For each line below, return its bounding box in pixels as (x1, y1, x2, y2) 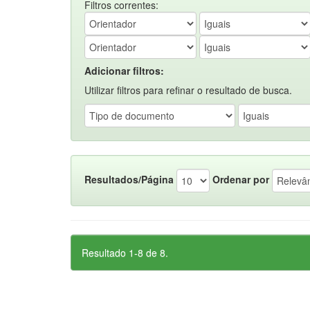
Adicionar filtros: (84, 64, 164, 77)
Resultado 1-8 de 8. (82, 246, 168, 259)
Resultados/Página (84, 172, 174, 186)
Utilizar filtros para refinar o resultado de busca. (84, 83, 292, 97)
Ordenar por (212, 172, 269, 186)
